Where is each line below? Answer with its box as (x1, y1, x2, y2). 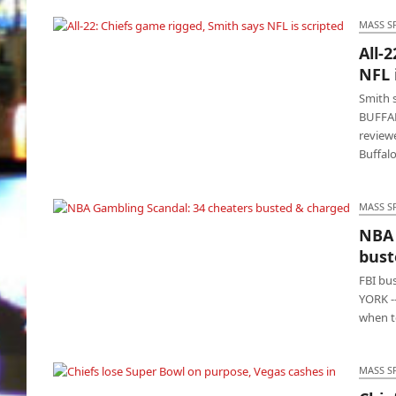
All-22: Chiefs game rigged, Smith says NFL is (72, 49, 340, 66)
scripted (181, 68, 231, 86)
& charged (174, 250, 237, 268)
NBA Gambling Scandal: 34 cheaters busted (76, 231, 336, 248)
